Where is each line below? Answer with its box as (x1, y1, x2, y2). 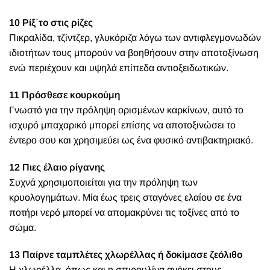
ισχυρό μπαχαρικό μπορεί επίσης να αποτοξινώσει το (9, 120, 236, 131)
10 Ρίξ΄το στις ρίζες (9, 17, 93, 28)
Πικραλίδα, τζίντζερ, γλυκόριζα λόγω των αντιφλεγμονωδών (9, 33, 261, 43)
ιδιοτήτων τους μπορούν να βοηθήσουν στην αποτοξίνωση (9, 48, 259, 58)
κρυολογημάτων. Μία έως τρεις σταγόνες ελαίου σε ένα (9, 192, 242, 203)
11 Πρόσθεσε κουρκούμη (9, 90, 120, 101)
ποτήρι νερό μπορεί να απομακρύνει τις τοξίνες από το (9, 207, 239, 218)
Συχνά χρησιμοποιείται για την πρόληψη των (9, 177, 198, 188)
